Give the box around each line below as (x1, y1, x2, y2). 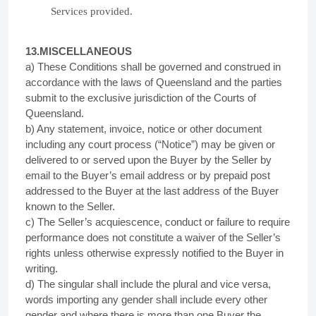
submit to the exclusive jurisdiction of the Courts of (25, 92, 256, 104)
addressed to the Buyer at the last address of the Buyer (25, 185, 279, 197)
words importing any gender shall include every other (25, 293, 267, 305)
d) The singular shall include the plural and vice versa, (25, 278, 271, 290)
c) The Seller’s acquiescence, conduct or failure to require (25, 216, 290, 228)
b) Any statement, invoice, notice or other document (25, 123, 262, 135)
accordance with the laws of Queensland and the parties (25, 76, 282, 88)
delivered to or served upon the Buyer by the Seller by (25, 154, 272, 166)
